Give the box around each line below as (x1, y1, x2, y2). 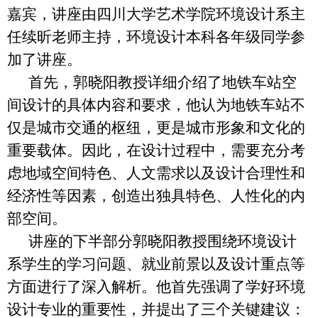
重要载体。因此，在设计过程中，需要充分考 (7, 141, 305, 159)
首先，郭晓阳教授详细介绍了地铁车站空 (28, 73, 297, 91)
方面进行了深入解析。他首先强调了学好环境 (7, 278, 305, 295)
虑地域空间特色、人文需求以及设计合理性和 (7, 164, 305, 182)
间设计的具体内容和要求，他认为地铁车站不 (7, 96, 305, 114)
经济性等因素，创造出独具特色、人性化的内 (7, 187, 305, 204)
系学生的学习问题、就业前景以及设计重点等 (7, 255, 305, 273)
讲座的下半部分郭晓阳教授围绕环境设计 (28, 232, 297, 250)
